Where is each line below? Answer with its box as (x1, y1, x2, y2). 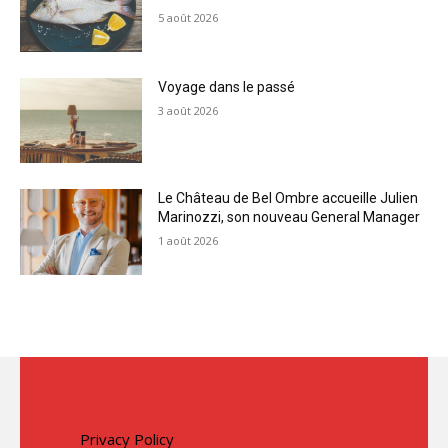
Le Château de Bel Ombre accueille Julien (158, 190, 419, 207)
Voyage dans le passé (158, 78, 296, 95)
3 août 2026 (158, 102, 219, 118)
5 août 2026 (158, 10, 219, 26)
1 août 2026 (158, 233, 219, 249)
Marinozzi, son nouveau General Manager (158, 209, 421, 226)
